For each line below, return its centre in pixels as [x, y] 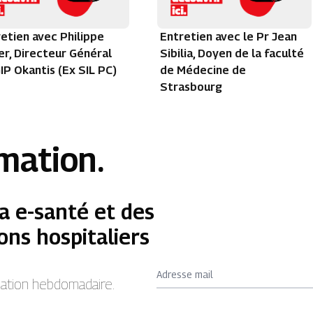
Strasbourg [191, 87]
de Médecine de [203, 71]
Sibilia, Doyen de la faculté [232, 54]
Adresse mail [185, 275]
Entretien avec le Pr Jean [228, 37]
